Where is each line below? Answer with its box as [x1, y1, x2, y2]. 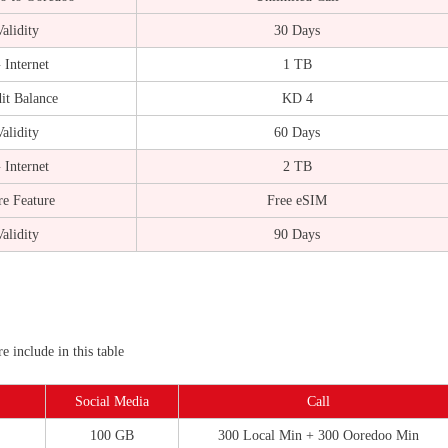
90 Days [274, 226, 320, 242]
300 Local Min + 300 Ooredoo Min [217, 427, 419, 443]
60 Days [274, 124, 320, 140]
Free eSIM [267, 192, 327, 208]
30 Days [274, 22, 320, 38]
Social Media [75, 393, 149, 409]
